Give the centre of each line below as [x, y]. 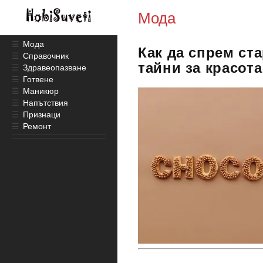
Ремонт [37, 126]
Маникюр [41, 91]
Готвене [38, 79]
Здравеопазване [55, 68]
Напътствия [45, 103]
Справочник [46, 56]
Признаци [42, 114]
